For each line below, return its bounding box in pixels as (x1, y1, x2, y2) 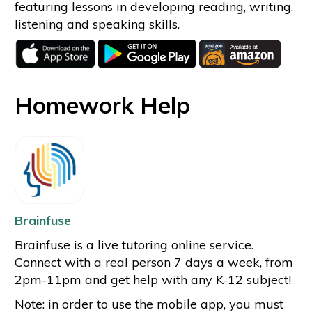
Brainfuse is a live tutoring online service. (14, 237, 253, 253)
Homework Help (14, 90, 190, 119)
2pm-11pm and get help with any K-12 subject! (14, 272, 291, 288)
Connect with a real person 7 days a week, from (14, 254, 293, 271)
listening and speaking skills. (14, 15, 180, 32)
